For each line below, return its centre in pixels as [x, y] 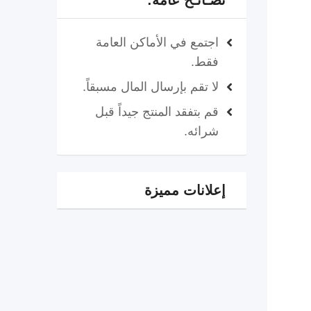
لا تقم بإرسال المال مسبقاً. [150, 87]
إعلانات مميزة [185, 190]
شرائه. [201, 131]
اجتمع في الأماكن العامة [157, 42]
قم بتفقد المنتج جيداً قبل [157, 112]
